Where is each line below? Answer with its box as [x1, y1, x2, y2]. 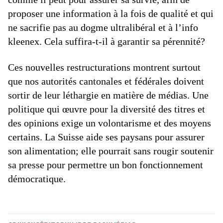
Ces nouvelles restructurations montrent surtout [8, 62, 201, 73]
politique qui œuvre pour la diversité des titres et [8, 104, 205, 115]
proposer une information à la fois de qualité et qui [8, 8, 214, 19]
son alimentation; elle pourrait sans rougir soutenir [8, 145, 214, 157]
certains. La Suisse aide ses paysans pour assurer [8, 131, 205, 143]
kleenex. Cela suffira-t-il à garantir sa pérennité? [8, 36, 205, 47]
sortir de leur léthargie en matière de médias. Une [8, 90, 209, 101]
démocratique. [8, 173, 66, 185]
